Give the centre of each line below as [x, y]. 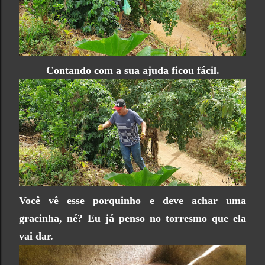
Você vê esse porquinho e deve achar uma [132, 201]
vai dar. [36, 236]
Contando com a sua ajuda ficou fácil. [132, 70]
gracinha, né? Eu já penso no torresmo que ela [132, 219]
